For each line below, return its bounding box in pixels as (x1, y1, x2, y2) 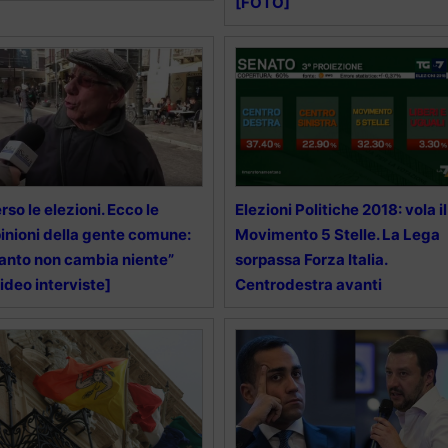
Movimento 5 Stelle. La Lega (234, 224, 440, 244)
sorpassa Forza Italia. (234, 249, 387, 269)
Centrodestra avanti (234, 274, 382, 294)
